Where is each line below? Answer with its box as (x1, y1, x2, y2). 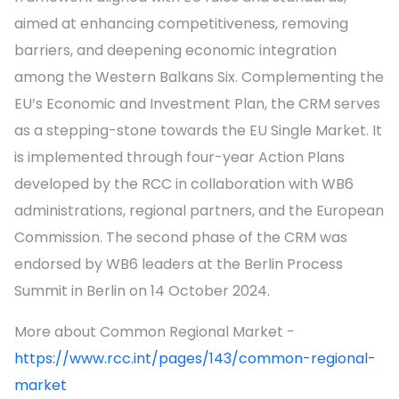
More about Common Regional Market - (14, 322, 295, 343)
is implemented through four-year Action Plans (14, 147, 345, 168)
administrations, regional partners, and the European (14, 200, 384, 222)
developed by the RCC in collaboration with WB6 (14, 174, 354, 195)
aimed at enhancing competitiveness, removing (14, 13, 348, 35)
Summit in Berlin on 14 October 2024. (14, 281, 270, 302)
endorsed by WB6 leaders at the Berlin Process (14, 254, 343, 275)
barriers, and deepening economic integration (14, 40, 337, 61)
